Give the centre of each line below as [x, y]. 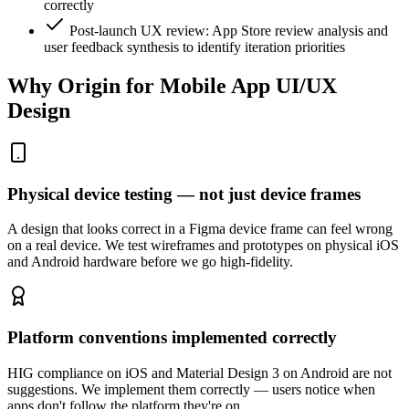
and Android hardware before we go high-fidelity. [150, 262]
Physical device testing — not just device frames [184, 194]
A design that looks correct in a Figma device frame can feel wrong [200, 229]
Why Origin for [84, 85]
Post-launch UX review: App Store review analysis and [229, 31]
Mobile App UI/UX [248, 85]
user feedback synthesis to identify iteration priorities [194, 47]
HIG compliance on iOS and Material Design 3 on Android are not [199, 372]
